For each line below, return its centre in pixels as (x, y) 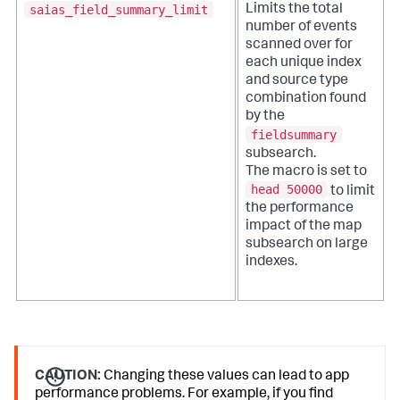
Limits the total (294, 10)
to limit (351, 192)
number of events (301, 28)
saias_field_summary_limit (119, 9)
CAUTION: (68, 377)
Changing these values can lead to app (225, 377)
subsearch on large (307, 245)
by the (265, 117)
